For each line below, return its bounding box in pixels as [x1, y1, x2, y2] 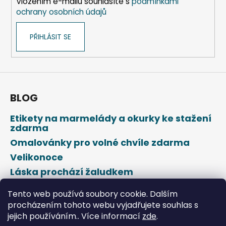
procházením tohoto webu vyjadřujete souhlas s [8, 199, 198, 211]
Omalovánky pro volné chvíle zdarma [10, 136, 190, 149]
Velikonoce [10, 150, 63, 163]
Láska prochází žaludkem [10, 165, 133, 178]
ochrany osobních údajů [16, 7, 106, 18]
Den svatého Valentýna [10, 180, 122, 193]
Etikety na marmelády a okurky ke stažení [10, 111, 211, 125]
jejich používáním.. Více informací [8, 210, 142, 222]
